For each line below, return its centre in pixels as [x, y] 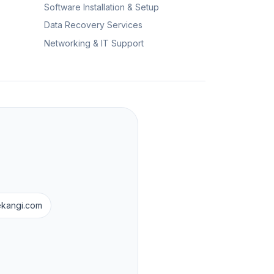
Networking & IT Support [94, 43]
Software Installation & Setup [101, 7]
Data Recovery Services [93, 25]
